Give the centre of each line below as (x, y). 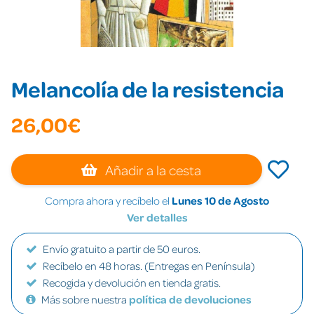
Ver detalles (157, 217)
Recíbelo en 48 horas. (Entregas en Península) (149, 266)
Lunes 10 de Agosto (220, 200)
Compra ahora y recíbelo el (108, 200)
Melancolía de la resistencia (148, 89)
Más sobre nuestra (85, 299)
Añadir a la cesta (152, 170)
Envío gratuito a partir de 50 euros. (122, 249)
